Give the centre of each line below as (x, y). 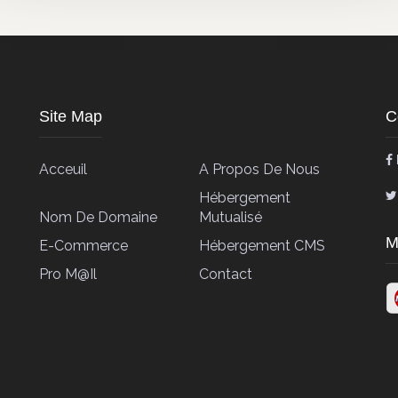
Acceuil (63, 169)
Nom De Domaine (98, 217)
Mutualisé (231, 217)
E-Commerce (84, 246)
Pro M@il (68, 274)
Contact (226, 274)
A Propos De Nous (260, 169)
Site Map (71, 116)
